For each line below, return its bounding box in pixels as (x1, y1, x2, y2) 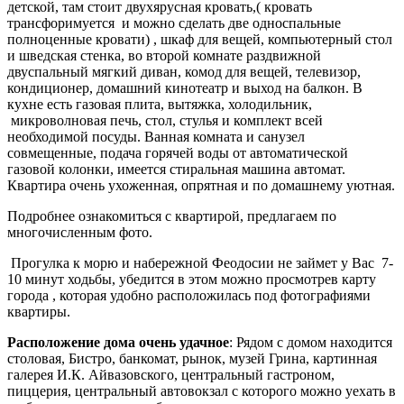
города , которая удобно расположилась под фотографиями (7, 288, 371, 303)
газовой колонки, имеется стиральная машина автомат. (7, 161, 345, 177)
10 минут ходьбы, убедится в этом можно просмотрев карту (7, 271, 376, 287)
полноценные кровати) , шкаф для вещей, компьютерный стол (7, 32, 392, 47)
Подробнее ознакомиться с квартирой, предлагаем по (7, 208, 336, 224)
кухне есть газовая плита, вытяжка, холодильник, (7, 96, 312, 112)
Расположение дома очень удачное (7, 335, 229, 350)
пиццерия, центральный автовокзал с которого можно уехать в (7, 383, 396, 399)
